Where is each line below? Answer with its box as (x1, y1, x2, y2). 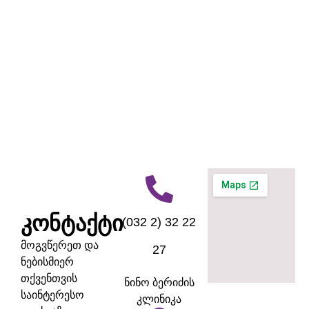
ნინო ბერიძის (123, 277, 195, 289)
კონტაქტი (21, 211, 123, 237)
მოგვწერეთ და (21, 239, 99, 252)
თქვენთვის (21, 272, 77, 285)
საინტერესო (21, 289, 84, 301)
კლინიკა (137, 293, 182, 306)
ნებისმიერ (21, 256, 74, 268)
